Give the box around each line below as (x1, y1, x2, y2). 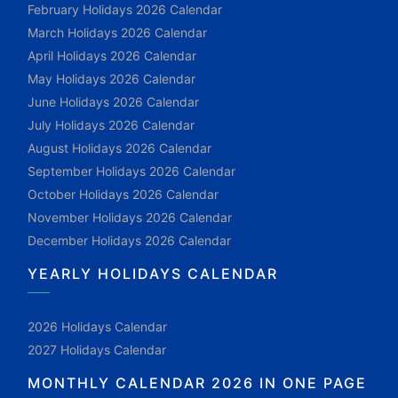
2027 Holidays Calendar (28, 342, 166, 357)
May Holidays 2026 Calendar (28, 71, 195, 86)
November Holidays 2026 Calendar (28, 210, 232, 225)
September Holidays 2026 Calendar (28, 163, 235, 179)
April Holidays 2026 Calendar (28, 48, 196, 63)
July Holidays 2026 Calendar (28, 117, 195, 132)
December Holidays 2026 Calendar (28, 233, 231, 248)
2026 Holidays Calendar (28, 319, 167, 334)
